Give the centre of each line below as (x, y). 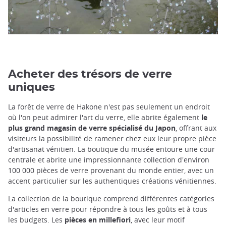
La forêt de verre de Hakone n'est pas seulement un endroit (109, 106)
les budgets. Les (36, 219)
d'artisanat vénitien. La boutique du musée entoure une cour (111, 149)
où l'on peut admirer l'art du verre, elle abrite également (105, 117)
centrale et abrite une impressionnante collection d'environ (109, 159)
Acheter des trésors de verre (90, 74)
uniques (32, 87)
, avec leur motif (158, 219)
